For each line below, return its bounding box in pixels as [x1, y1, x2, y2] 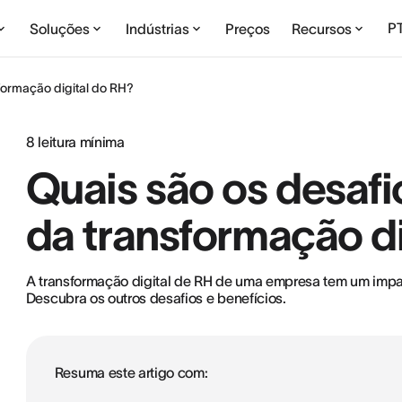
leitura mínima [34, 134, 125, 150]
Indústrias [126, 20, 190, 37]
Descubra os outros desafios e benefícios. [25, 290, 286, 306]
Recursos [292, 20, 353, 37]
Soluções [30, 20, 91, 37]
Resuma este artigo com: [54, 364, 208, 380]
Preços [225, 20, 271, 37]
